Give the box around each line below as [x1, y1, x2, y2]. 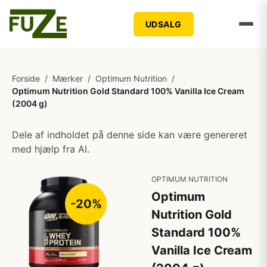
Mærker [52, 73, 83, 83]
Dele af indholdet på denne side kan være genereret [12, 129, 247, 141]
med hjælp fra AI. [12, 143, 89, 155]
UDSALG [145, 18, 182, 29]
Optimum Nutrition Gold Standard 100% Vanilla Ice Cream [12, 86, 244, 96]
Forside [12, 73, 40, 83]
